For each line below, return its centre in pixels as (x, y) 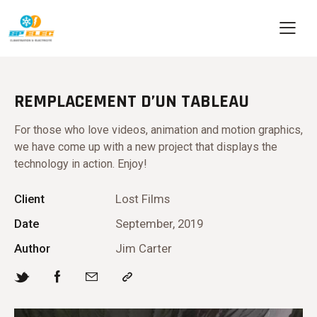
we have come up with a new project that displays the (146, 147)
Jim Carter (143, 249)
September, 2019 (159, 224)
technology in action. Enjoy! (81, 164)
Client (29, 199)
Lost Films (142, 199)
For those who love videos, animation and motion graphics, (158, 130)
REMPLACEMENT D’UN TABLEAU (132, 102)
